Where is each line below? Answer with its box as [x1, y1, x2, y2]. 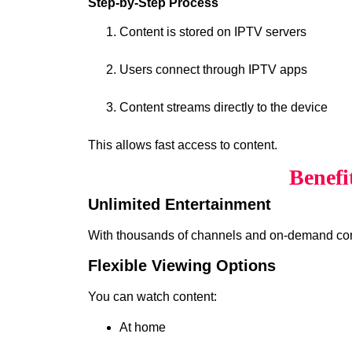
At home [119, 320, 166, 334]
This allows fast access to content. [88, 138, 277, 152]
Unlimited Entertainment [88, 195, 271, 213]
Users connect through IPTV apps [119, 63, 307, 77]
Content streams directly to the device [119, 101, 328, 115]
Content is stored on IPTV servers [119, 25, 306, 39]
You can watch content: [88, 290, 217, 304]
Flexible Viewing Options [88, 257, 276, 275]
